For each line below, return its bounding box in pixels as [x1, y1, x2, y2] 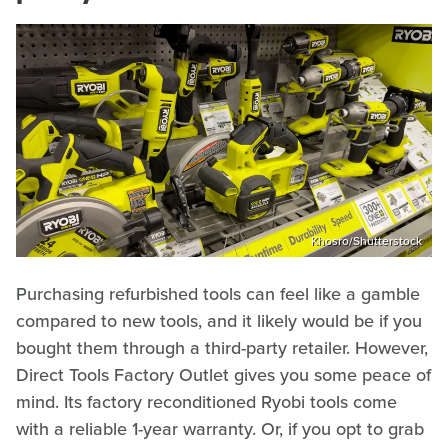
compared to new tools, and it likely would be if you [16, 308, 422, 335]
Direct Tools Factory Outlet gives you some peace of [16, 362, 431, 389]
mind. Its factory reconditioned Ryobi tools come [16, 389, 397, 416]
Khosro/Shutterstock [311, 232, 422, 251]
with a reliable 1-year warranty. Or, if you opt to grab [16, 416, 424, 443]
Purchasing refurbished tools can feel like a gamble [16, 281, 420, 308]
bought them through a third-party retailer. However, [16, 335, 428, 362]
